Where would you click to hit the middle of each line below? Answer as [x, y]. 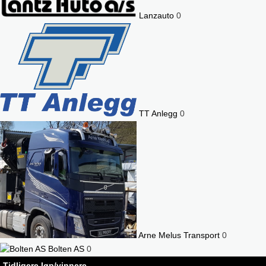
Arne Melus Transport [178, 235]
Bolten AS [65, 249]
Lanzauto [155, 15]
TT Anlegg [157, 113]
